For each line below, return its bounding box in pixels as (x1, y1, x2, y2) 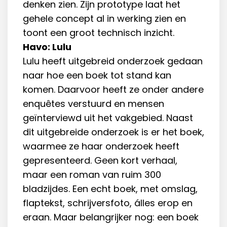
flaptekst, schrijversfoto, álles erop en (23, 197, 193, 210)
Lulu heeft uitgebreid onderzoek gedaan (23, 55, 203, 68)
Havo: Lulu (23, 41, 71, 54)
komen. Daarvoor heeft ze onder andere (23, 83, 204, 96)
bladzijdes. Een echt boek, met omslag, (23, 182, 198, 196)
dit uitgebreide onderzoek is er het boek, (23, 126, 204, 139)
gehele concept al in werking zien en (23, 12, 186, 25)
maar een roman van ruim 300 (23, 168, 161, 181)
